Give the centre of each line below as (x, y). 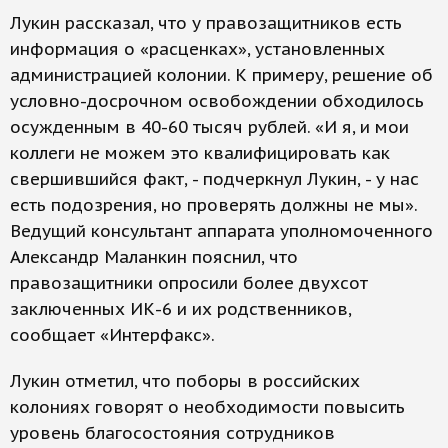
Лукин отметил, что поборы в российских (185, 381)
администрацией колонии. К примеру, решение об (221, 75)
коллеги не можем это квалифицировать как (200, 153)
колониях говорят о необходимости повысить (207, 407)
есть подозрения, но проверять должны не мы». (213, 205)
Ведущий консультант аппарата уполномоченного (221, 231)
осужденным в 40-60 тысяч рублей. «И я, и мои (209, 127)
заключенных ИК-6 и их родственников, (180, 309)
